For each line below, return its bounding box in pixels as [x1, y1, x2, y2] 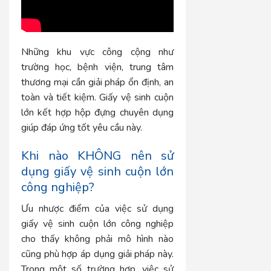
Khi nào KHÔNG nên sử [21, 147, 174, 164]
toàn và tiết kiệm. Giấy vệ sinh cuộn [21, 91, 174, 105]
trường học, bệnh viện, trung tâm [21, 60, 174, 74]
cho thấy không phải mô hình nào [21, 232, 174, 246]
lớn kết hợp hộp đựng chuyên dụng [21, 106, 174, 120]
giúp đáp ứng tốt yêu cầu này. [21, 121, 142, 135]
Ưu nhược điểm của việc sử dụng [21, 201, 174, 215]
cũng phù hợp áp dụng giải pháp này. [21, 247, 174, 261]
